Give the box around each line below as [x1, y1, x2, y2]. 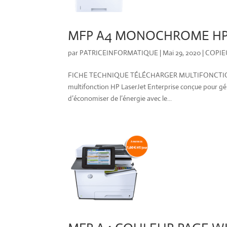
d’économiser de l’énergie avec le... [68, 93, 172, 103]
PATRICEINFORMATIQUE [80, 48, 159, 57]
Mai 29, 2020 [163, 48, 201, 57]
